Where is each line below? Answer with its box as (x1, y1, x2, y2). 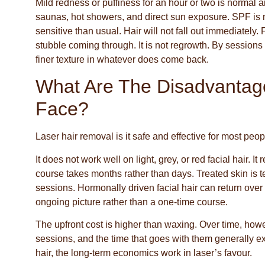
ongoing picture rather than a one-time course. (35, 196, 228, 207)
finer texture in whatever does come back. (35, 54, 209, 64)
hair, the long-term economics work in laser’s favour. (35, 247, 252, 258)
